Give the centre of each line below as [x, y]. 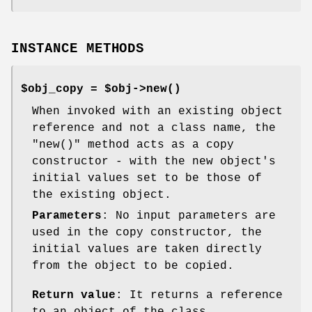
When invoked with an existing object [157, 111]
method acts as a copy [157, 145]
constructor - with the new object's [154, 161]
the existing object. [102, 195]
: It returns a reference [199, 295]
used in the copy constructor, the [147, 232]
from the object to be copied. [133, 266]
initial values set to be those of [147, 178]
